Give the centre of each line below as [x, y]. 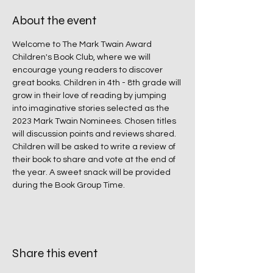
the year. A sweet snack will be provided [92, 172]
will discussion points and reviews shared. [95, 134]
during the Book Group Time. [69, 185]
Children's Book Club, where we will [82, 57]
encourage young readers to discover [88, 70]
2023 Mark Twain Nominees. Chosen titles [95, 121]
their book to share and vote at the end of [95, 160]
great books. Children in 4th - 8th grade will [97, 83]
